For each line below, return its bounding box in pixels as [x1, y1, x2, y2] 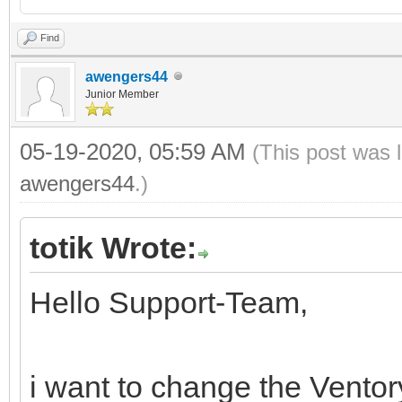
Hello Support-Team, [30, 284, 308, 319]
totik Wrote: [30, 230, 197, 265]
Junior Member [85, 87, 159, 100]
